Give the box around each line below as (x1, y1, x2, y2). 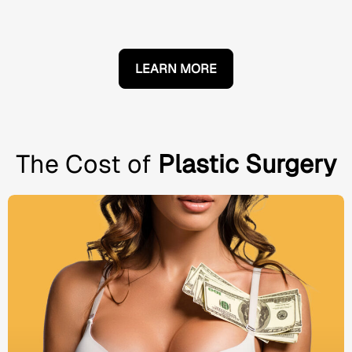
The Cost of (16, 147, 158, 180)
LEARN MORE (135, 60, 217, 77)
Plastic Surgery (158, 147, 336, 180)
